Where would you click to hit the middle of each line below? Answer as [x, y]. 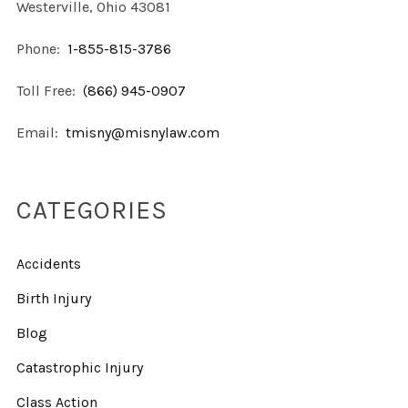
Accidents [48, 264]
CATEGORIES [92, 210]
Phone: [40, 49]
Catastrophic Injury [79, 368]
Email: [39, 133]
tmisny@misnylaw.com [142, 133]
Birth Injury [53, 299]
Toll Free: [47, 91]
